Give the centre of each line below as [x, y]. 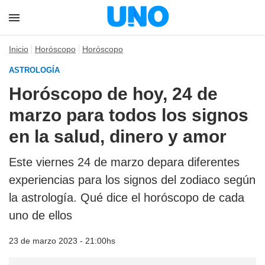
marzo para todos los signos [129, 115]
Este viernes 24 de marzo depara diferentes [124, 162]
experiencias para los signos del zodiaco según [132, 180]
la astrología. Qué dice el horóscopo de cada [127, 198]
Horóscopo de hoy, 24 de [113, 94]
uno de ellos [41, 215]
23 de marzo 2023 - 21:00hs [62, 241]
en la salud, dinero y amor [118, 136]
